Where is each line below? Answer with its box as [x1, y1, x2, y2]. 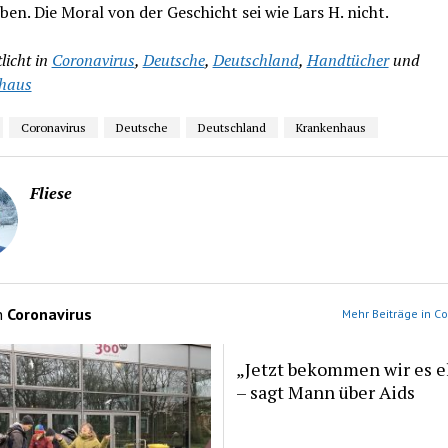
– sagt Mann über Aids [235, 379, 415, 404]
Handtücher [306, 49, 389, 71]
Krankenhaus [295, 120, 366, 135]
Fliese [29, 182, 72, 204]
